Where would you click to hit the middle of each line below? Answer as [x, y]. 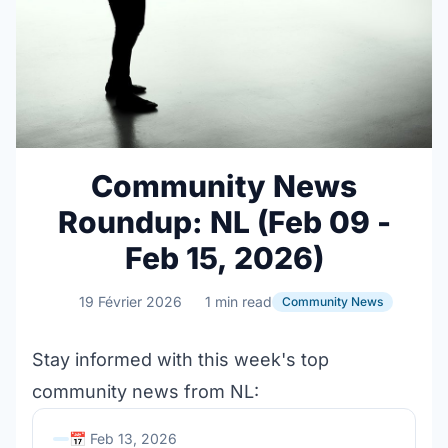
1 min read [238, 301]
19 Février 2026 [130, 301]
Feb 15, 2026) [224, 258]
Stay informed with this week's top [180, 359]
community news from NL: [145, 391]
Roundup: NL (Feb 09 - [224, 222]
